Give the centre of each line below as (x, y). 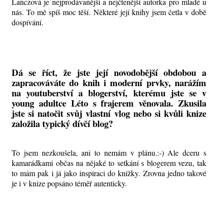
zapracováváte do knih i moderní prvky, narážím (109, 82)
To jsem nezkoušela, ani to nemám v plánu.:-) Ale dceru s (109, 153)
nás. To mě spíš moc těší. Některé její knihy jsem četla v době (109, 12)
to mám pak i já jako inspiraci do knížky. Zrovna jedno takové (109, 173)
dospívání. (27, 22)
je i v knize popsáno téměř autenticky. (71, 183)
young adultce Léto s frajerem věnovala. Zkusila (109, 103)
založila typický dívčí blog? (62, 123)
